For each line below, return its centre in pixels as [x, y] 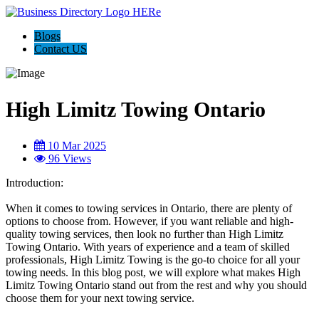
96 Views [68, 158]
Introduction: [35, 182]
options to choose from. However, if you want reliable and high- [150, 221]
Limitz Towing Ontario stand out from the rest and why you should [156, 285]
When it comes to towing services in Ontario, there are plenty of [149, 208]
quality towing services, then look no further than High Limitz [145, 234]
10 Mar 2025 [75, 145]
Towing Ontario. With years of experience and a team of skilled [148, 246]
